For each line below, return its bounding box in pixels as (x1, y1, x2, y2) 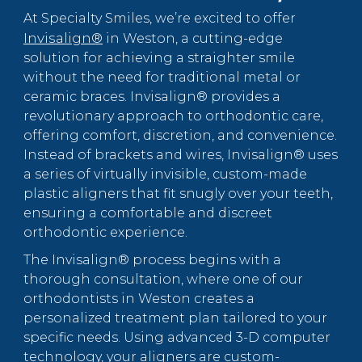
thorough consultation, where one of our (23, 271, 303, 287)
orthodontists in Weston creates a (23, 290, 255, 306)
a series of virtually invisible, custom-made (23, 166, 307, 182)
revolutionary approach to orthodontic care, (23, 107, 323, 124)
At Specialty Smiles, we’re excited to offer (23, 10, 296, 26)
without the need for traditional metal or (23, 69, 301, 85)
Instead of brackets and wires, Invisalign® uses (23, 146, 338, 162)
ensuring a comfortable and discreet (23, 204, 272, 221)
